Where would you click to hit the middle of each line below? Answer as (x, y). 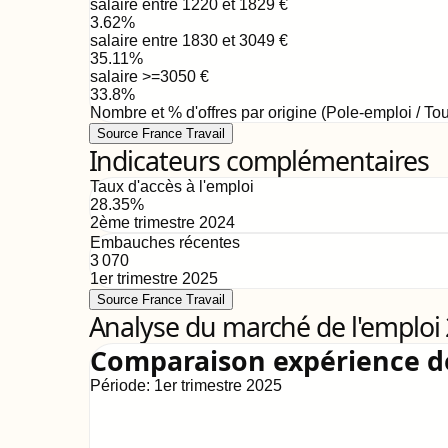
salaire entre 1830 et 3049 (182, 40)
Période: (121, 385)
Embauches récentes (164, 242)
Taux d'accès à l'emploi (171, 186)
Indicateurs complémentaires (258, 160)
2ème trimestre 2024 (162, 222)
